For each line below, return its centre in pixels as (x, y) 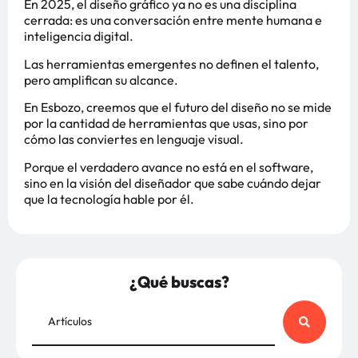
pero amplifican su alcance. (101, 80)
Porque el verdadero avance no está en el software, (169, 167)
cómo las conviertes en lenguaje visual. (134, 139)
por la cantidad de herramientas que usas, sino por (166, 123)
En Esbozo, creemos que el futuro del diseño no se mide (178, 107)
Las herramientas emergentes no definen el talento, (171, 64)
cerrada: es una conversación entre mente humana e (173, 20)
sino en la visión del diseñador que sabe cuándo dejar (173, 183)
